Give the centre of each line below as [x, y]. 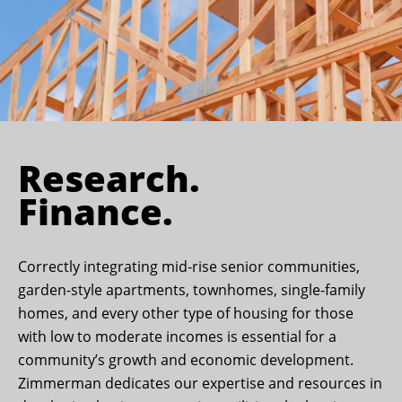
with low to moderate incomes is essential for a [177, 337]
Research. [109, 179]
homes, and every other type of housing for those [186, 314]
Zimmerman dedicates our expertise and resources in [200, 384]
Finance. [96, 212]
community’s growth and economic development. [186, 360]
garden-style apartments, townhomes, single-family [192, 290]
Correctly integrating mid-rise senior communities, [189, 267]
